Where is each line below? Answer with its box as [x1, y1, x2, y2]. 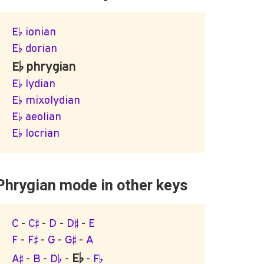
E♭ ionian [12, 25, 57, 38]
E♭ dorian [12, 41, 58, 54]
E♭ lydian [12, 77, 56, 90]
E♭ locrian [12, 126, 60, 139]
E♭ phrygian [12, 58, 76, 73]
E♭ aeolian [12, 110, 62, 123]
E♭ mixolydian [12, 93, 81, 106]
